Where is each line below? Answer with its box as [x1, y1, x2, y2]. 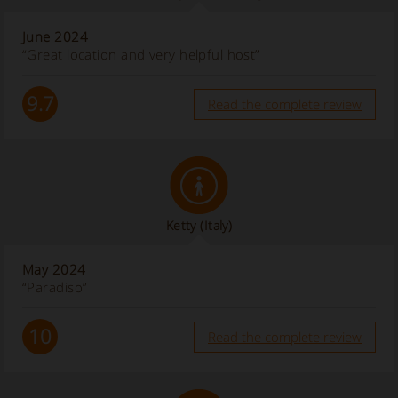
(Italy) [200, 217, 233, 235]
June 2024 [22, 28, 88, 46]
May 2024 [22, 260, 86, 279]
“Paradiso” [22, 278, 88, 297]
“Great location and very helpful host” [22, 45, 260, 64]
